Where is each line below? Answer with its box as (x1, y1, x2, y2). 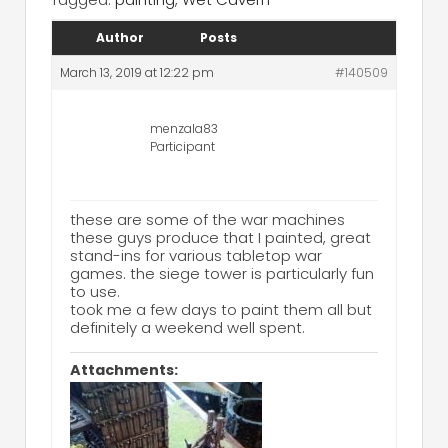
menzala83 (150, 120, 218, 138)
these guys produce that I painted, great (70, 227, 371, 249)
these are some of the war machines (70, 209, 345, 231)
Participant (150, 138, 215, 156)
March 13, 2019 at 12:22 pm (60, 64, 214, 82)
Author (96, 29, 144, 47)
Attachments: (70, 360, 178, 381)
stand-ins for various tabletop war (70, 245, 322, 267)
